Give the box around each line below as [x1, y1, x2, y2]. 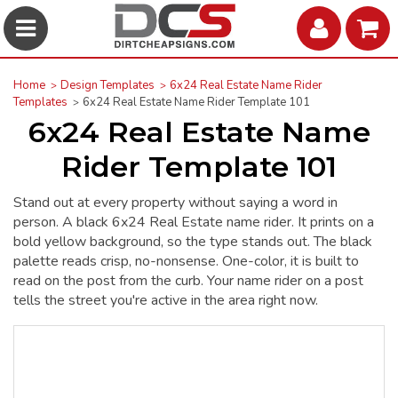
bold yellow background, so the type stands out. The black [13, 231, 372, 251]
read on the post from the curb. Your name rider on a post [13, 270, 363, 291]
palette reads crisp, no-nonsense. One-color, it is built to [13, 251, 359, 271]
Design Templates [60, 76, 155, 93]
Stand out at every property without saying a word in [13, 192, 338, 212]
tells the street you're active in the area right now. [13, 290, 318, 310]
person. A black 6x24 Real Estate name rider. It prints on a [13, 211, 374, 232]
